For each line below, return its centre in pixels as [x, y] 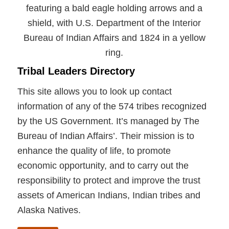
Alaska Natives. [49, 210]
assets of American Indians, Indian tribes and [109, 196]
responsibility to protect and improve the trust [109, 181]
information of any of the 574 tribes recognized [112, 107]
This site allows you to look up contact [94, 92]
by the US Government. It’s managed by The [108, 121]
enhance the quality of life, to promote [94, 151]
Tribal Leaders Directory [76, 71]
